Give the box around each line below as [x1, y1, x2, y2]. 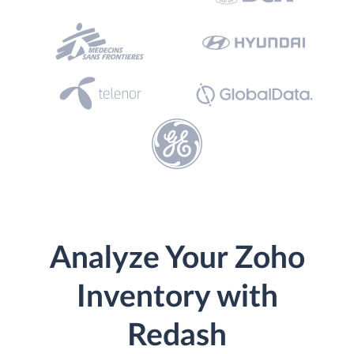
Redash [127, 321, 227, 352]
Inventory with [76, 282, 278, 313]
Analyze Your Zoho [49, 243, 305, 274]
